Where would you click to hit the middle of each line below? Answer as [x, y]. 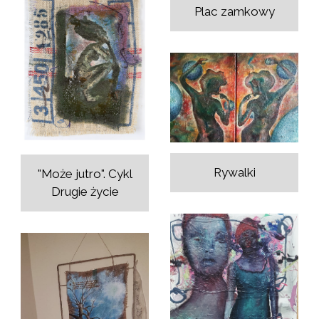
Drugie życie [85, 191]
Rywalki [234, 173]
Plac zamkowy [234, 12]
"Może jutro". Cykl [85, 173]
